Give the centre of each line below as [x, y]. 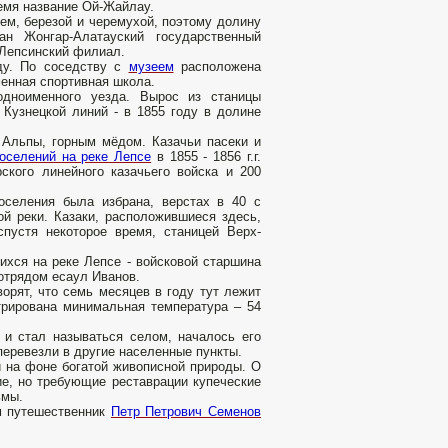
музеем [151, 67]
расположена [217, 67]
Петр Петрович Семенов [186, 412]
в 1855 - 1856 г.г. [206, 157]
